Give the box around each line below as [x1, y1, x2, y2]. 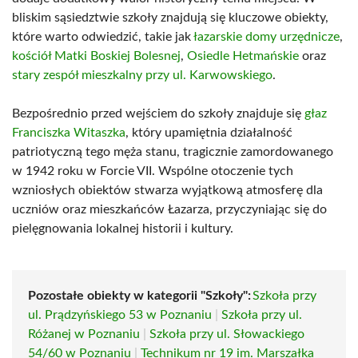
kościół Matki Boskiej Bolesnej [12, 50, 181, 62]
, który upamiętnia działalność [125, 126, 292, 139]
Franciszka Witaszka [12, 126, 125, 139]
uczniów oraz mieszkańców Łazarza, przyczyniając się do [12, 203, 327, 216]
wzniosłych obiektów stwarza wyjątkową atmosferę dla [12, 184, 323, 197]
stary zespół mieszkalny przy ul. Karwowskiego [12, 69, 272, 82]
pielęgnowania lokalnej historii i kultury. [12, 222, 233, 235]
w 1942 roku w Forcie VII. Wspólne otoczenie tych [12, 165, 293, 177]
